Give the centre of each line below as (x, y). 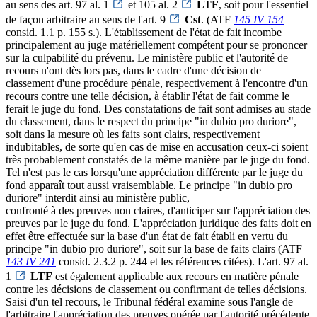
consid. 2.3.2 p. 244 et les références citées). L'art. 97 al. (182, 261)
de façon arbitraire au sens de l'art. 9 (87, 19)
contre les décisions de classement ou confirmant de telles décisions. (156, 289)
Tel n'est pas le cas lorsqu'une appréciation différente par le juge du (154, 172)
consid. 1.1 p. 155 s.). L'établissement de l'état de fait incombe (144, 32)
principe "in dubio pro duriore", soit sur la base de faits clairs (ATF (154, 248)
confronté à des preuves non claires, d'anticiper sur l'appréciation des (158, 210)
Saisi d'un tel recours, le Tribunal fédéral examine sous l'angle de (149, 301)
